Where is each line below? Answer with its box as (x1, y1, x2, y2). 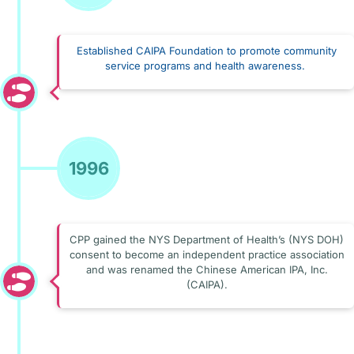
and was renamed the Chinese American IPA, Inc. (85, 262, 328, 276)
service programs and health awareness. (105, 58, 305, 72)
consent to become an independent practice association (69, 247, 345, 261)
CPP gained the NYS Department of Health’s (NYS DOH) (70, 232, 344, 246)
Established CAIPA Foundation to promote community (77, 43, 337, 57)
